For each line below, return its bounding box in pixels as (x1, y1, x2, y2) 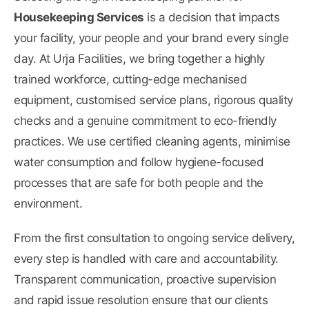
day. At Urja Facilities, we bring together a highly (14, 52, 265, 66)
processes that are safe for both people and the (14, 176, 263, 190)
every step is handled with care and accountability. (14, 252, 279, 266)
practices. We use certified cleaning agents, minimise (14, 134, 290, 149)
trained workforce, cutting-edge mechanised (14, 72, 247, 87)
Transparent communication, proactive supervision (14, 272, 276, 287)
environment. (14, 197, 82, 211)
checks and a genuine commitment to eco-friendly (14, 114, 277, 128)
